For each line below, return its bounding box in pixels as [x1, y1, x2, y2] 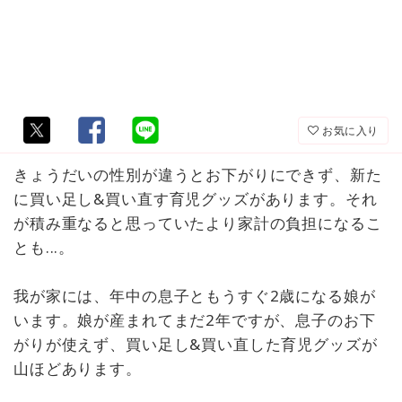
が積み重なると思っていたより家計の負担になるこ [13, 213, 382, 234]
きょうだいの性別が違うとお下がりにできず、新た [13, 164, 382, 186]
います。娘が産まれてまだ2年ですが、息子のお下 [13, 310, 376, 331]
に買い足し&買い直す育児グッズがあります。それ [13, 188, 378, 210]
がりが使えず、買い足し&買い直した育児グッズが [13, 334, 378, 355]
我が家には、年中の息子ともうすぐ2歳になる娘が [13, 285, 376, 307]
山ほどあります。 [13, 358, 142, 380]
